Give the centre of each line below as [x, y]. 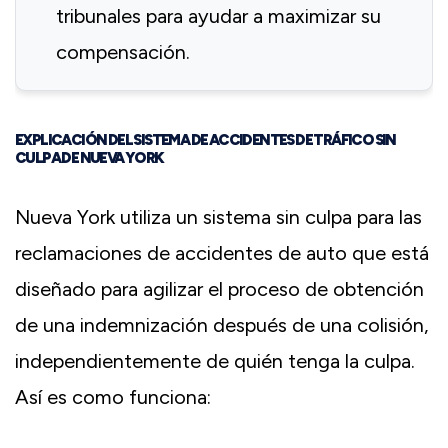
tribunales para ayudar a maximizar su [218, 16]
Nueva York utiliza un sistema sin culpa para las [218, 217]
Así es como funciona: [113, 397]
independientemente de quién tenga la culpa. [215, 361]
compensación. [123, 52]
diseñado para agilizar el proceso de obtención [219, 289]
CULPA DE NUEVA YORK [89, 158]
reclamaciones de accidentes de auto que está [222, 253]
